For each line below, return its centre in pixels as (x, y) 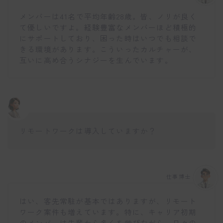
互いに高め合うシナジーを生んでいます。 (96, 60)
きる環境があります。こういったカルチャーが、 (108, 49)
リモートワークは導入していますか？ (88, 130)
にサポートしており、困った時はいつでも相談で (108, 38)
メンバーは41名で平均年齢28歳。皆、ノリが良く (108, 16)
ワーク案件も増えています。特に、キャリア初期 (108, 212)
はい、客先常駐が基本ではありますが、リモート (108, 201)
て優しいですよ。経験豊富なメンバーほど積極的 (108, 27)
